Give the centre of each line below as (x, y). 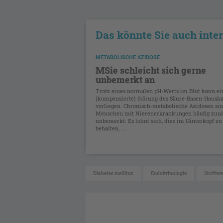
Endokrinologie (169, 174)
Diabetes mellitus (113, 174)
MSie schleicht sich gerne (151, 70)
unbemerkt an (125, 80)
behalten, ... (111, 128)
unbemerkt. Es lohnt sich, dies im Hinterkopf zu (159, 121)
